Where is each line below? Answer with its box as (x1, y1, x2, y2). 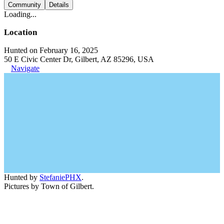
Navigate (11, 63, 39, 72)
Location (4, 27, 37, 37)
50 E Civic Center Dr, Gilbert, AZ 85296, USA (4, 54, 154, 63)
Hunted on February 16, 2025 (4, 45, 98, 54)
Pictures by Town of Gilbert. (4, 181, 94, 190)
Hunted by (4, 172, 39, 181)
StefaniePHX (39, 172, 81, 181)
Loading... (4, 9, 36, 18)
